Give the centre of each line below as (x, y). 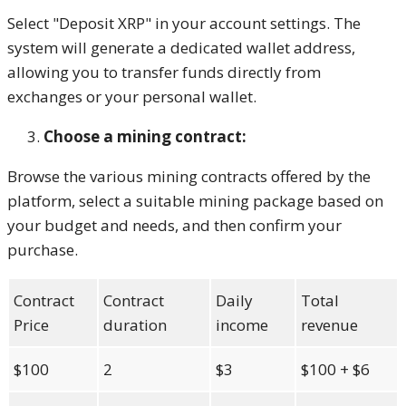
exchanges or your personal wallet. (132, 96)
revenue (329, 324)
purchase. (43, 249)
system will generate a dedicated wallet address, (181, 47)
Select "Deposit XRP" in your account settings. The (184, 23)
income (242, 324)
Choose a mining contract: (145, 136)
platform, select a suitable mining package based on (195, 200)
